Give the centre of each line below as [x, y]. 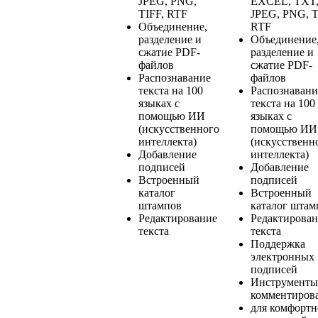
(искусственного [179, 129]
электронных [283, 257]
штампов [160, 206]
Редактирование [178, 219]
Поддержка [278, 244]
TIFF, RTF [163, 14]
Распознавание [175, 78]
